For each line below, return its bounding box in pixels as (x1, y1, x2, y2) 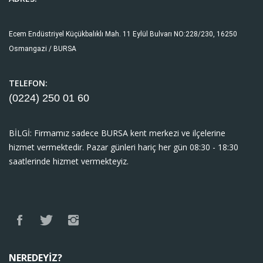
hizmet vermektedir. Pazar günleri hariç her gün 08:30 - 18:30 (9, 141, 238, 153)
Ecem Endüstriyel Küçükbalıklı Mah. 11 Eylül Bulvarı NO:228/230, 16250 (9, 30, 237, 38)
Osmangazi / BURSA (9, 45, 76, 53)
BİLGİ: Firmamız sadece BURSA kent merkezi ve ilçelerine (9, 127, 225, 139)
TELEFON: (9, 77, 48, 89)
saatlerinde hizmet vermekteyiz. (9, 156, 131, 167)
